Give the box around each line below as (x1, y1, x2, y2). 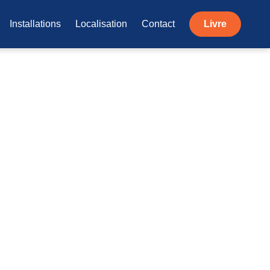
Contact (142, 19, 175, 29)
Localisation (75, 19, 127, 29)
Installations (10, 19, 61, 29)
